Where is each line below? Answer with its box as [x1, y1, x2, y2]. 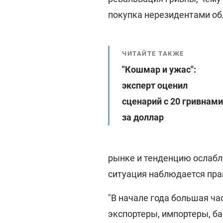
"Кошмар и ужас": [122, 64, 196, 75]
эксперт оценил [122, 80, 188, 91]
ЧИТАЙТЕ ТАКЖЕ [122, 50, 184, 57]
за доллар [122, 112, 164, 122]
